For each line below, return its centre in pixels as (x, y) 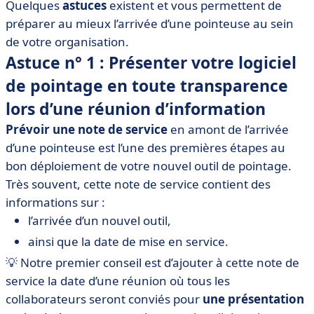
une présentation (253, 299)
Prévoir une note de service (87, 129)
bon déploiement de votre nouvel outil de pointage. (149, 166)
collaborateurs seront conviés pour (104, 299)
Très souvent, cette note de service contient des (138, 184)
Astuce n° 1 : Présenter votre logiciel (151, 62)
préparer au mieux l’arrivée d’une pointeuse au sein (150, 23)
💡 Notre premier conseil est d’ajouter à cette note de (152, 262)
